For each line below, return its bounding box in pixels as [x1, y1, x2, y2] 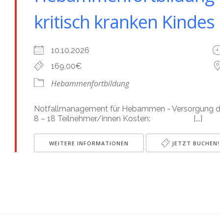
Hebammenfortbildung [51, 78, 129, 89]
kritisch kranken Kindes [34, 10, 215, 34]
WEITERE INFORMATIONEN [49, 139, 129, 147]
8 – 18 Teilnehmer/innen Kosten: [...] [34, 114, 202, 123]
